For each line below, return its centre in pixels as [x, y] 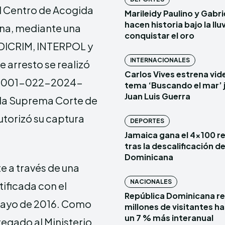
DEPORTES [147, 121]
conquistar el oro [159, 35]
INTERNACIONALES [160, 60]
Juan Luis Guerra [157, 96]
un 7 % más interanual [169, 217]
